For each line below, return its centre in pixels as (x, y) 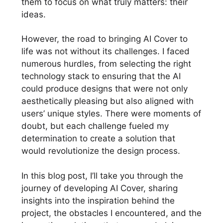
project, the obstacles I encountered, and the (111, 213)
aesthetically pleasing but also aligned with (107, 101)
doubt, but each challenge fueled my (95, 126)
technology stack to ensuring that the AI (101, 76)
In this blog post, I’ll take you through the (102, 175)
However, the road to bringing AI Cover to (104, 39)
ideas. (33, 15)
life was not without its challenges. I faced (105, 52)
